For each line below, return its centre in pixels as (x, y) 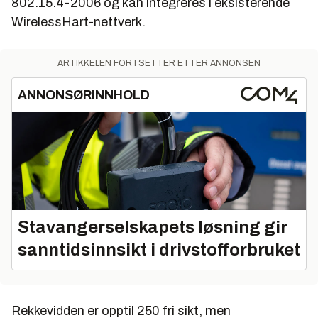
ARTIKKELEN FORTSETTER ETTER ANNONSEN (159, 64)
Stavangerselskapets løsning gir (153, 227)
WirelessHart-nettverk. (78, 22)
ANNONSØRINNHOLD (84, 95)
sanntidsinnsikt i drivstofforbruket (159, 250)
